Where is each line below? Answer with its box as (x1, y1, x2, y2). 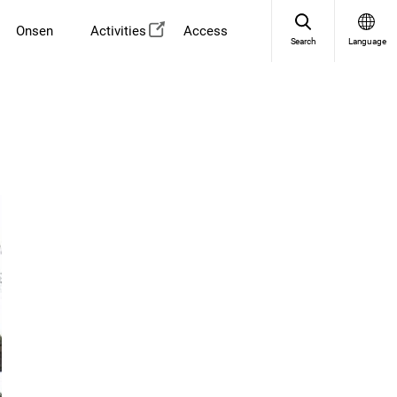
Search (290, 36, 316, 46)
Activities (90, 23, 146, 39)
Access (183, 23, 228, 39)
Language (348, 36, 386, 46)
